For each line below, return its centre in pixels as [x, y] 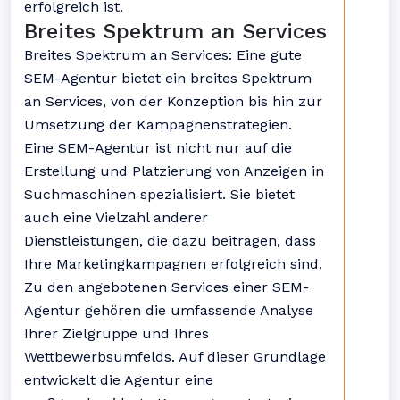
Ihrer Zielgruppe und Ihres [117, 333]
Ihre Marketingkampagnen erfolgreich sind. [173, 264]
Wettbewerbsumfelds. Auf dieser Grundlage [175, 357]
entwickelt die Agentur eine [119, 380]
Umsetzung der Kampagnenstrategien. [158, 125]
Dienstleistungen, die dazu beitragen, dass [170, 241]
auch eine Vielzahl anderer [116, 217]
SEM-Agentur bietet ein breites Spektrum [168, 78]
